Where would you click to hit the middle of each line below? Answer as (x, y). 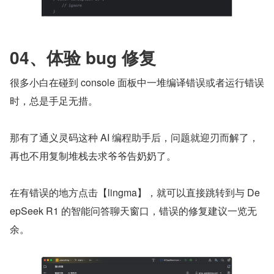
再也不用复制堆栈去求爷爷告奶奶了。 (93, 155)
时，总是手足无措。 (54, 100)
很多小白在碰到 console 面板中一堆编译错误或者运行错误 (137, 82)
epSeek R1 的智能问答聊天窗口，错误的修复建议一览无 (133, 210)
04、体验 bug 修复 (83, 57)
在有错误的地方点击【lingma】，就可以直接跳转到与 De (135, 192)
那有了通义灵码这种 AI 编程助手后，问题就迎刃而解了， (134, 137)
